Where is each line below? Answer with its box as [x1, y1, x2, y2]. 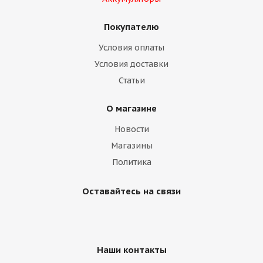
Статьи [118, 75, 145, 86]
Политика [112, 157, 151, 167]
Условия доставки [95, 59, 168, 69]
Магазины [110, 140, 153, 151]
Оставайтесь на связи [82, 186, 181, 197]
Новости [114, 124, 149, 134]
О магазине [106, 103, 157, 114]
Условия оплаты [99, 42, 164, 53]
